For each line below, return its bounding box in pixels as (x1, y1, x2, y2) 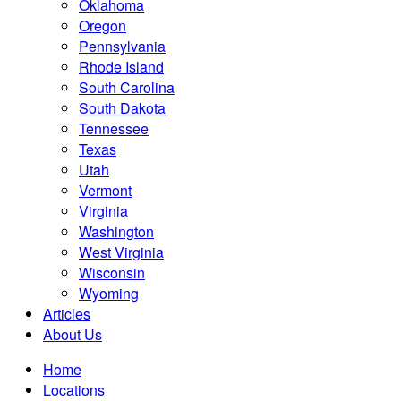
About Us (43, 324, 102, 345)
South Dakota (79, 98, 166, 118)
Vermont (79, 180, 132, 200)
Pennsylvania (79, 36, 166, 56)
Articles (43, 303, 90, 324)
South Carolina (79, 77, 175, 98)
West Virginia (79, 242, 164, 262)
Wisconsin (79, 262, 145, 283)
